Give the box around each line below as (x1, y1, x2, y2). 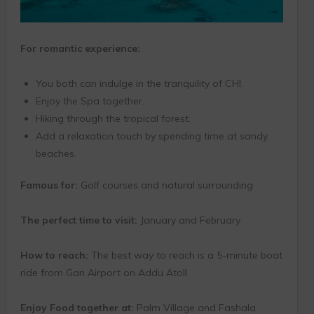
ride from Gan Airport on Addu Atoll (20, 266, 187, 279)
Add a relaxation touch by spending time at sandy (35, 130, 268, 142)
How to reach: (20, 249, 88, 261)
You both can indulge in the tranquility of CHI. (35, 77, 243, 90)
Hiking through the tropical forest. (35, 112, 191, 125)
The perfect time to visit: (20, 214, 137, 226)
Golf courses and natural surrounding (77, 179, 253, 191)
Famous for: (20, 179, 78, 191)
